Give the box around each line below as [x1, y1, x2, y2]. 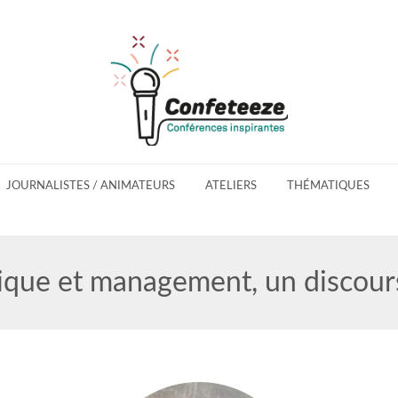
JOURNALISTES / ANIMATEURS [6, 180, 176, 192]
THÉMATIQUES [286, 180, 370, 192]
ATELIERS [205, 180, 258, 192]
